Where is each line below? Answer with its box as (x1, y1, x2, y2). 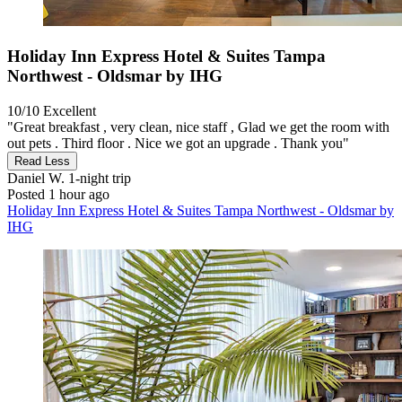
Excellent (43, 102, 96, 118)
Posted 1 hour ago (7, 186, 109, 202)
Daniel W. (7, 170, 65, 186)
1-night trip (65, 170, 131, 186)
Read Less (14, 153, 70, 168)
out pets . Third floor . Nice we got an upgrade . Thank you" (7, 135, 349, 151)
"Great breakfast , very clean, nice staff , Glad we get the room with (7, 118, 389, 135)
